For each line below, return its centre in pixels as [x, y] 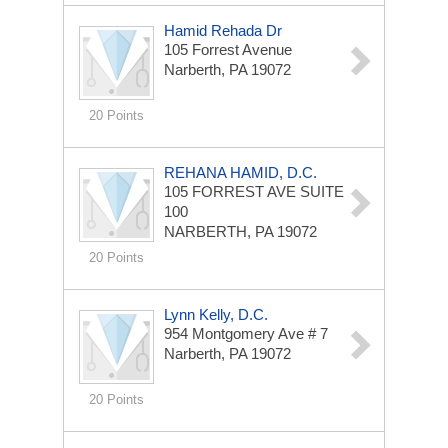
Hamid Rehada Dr [223, 30]
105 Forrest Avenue [228, 49]
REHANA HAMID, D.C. [240, 172]
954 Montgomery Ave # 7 [246, 333]
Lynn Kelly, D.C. [216, 314]
